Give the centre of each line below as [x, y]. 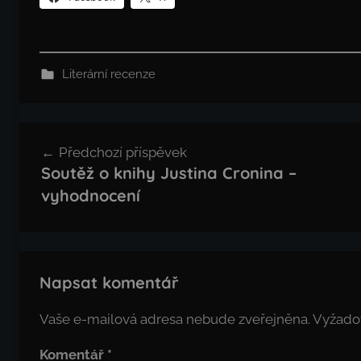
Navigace [66, 136]
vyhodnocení [90, 196]
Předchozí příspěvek [122, 153]
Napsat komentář [109, 282]
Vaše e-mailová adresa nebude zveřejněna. [175, 319]
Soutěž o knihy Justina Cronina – [168, 173]
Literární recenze [108, 74]
